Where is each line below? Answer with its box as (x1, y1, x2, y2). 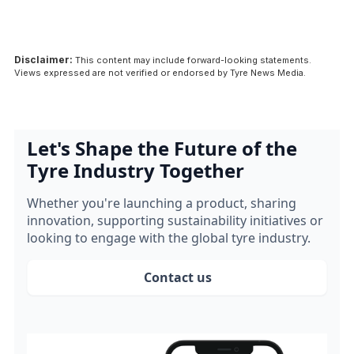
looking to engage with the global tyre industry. (27, 229, 311, 247)
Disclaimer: (14, 54, 73, 66)
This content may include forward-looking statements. (73, 55, 311, 66)
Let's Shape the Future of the (27, 135, 297, 162)
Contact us (144, 269, 212, 287)
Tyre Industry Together (27, 157, 244, 184)
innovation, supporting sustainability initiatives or (27, 212, 323, 230)
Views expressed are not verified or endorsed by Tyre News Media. (14, 67, 306, 79)
